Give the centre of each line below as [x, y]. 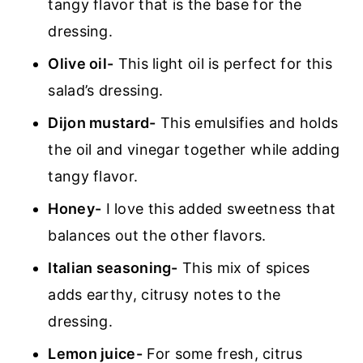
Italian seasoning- [113, 268]
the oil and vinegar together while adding [194, 149]
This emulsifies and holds [247, 123]
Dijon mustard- [102, 123]
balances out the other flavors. [157, 235]
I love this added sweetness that [219, 209]
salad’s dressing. [106, 90]
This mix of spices [244, 268]
